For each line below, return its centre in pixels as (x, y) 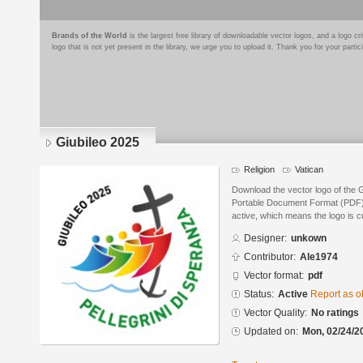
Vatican (309, 169)
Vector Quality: (275, 313)
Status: (259, 295)
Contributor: (270, 257)
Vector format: (274, 276)
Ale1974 (319, 257)
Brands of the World (90, 36)
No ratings (335, 313)
